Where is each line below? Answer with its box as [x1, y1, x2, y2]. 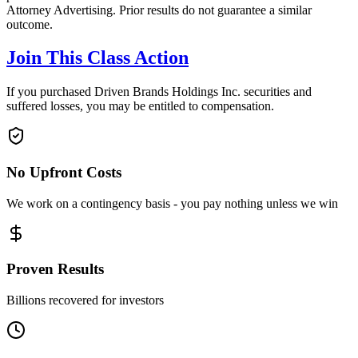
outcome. [6, 17, 53, 31]
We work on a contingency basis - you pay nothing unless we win [6, 196, 338, 210]
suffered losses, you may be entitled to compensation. [6, 99, 274, 113]
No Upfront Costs [6, 164, 121, 181]
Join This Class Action [6, 47, 189, 69]
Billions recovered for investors [6, 293, 164, 308]
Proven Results [6, 261, 104, 278]
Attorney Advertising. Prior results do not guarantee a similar [6, 2, 312, 17]
